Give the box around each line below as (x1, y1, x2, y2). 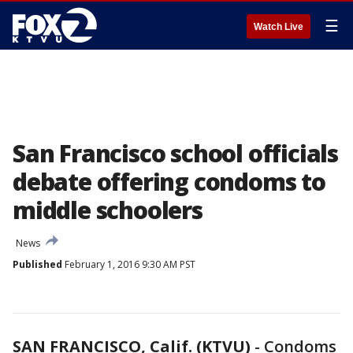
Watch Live (254, 21, 303, 32)
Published (13, 258, 62, 271)
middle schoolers (13, 194, 203, 226)
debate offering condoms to (13, 165, 325, 198)
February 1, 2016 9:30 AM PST (62, 258, 195, 271)
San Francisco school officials (13, 137, 338, 169)
